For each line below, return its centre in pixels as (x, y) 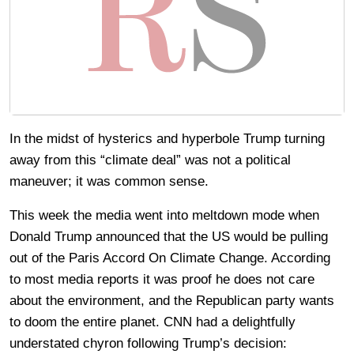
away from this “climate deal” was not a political (150, 160)
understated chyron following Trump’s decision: (148, 344)
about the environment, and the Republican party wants (172, 301)
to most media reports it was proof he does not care (162, 280)
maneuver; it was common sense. (109, 182)
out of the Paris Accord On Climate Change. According (170, 258)
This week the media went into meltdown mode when (164, 216)
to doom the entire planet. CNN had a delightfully (153, 322)
